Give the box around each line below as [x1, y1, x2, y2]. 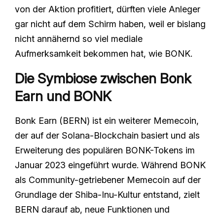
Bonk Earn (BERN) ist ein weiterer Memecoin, [15, 115, 199, 126]
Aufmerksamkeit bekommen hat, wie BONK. [15, 48, 192, 59]
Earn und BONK [15, 87, 111, 105]
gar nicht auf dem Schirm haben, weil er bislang [15, 18, 206, 29]
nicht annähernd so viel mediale [15, 33, 143, 44]
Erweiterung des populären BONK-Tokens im [15, 145, 195, 155]
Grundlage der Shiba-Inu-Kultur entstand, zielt [15, 189, 200, 200]
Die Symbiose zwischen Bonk [15, 70, 191, 87]
